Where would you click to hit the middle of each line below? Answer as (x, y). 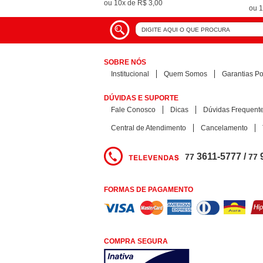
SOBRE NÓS (125, 62)
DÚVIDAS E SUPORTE (141, 98)
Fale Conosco (133, 110)
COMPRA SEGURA (136, 241)
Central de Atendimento (149, 128)
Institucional (130, 74)
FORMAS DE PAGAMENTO (149, 190)
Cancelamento (224, 128)
